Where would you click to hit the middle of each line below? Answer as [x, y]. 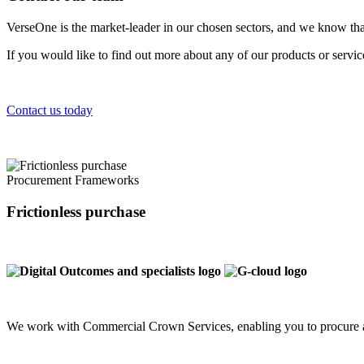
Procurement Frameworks [73, 180]
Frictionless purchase [76, 211]
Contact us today [50, 110]
